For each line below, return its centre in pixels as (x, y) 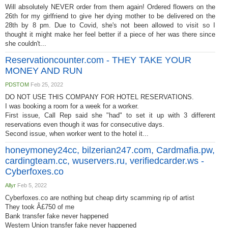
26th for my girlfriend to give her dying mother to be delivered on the (110, 16)
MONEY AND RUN (44, 71)
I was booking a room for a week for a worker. (72, 106)
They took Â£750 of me (40, 207)
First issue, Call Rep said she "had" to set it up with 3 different (110, 115)
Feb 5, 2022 (31, 185)
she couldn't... (26, 44)
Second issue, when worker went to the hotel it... (77, 134)
